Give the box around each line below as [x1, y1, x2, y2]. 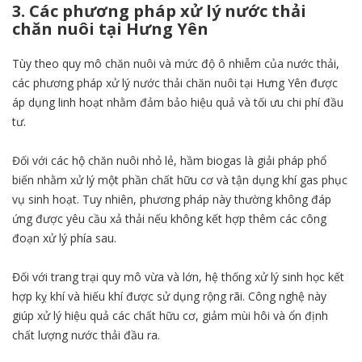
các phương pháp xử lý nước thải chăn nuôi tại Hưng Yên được [12, 75, 338, 91]
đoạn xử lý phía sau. [12, 230, 116, 246]
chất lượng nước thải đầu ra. [12, 327, 160, 343]
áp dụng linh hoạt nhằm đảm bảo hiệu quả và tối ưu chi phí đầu [12, 95, 343, 111]
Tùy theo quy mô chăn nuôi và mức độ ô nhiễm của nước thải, [12, 56, 339, 72]
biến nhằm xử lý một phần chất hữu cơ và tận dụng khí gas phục [12, 172, 347, 188]
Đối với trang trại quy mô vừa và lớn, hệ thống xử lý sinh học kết [12, 269, 344, 285]
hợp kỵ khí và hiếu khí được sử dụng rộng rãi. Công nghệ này [12, 288, 326, 305]
